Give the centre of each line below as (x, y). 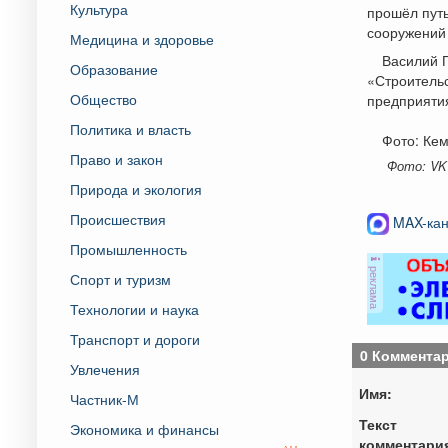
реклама (374, 285)
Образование (114, 68)
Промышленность (128, 248)
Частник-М (104, 398)
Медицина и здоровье (142, 38)
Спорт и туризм (120, 278)
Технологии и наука (134, 308)
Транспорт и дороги (135, 338)
